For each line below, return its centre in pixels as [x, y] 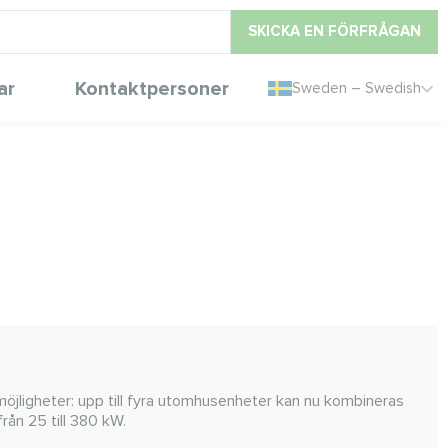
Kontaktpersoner [151, 88]
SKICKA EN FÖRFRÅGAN [334, 31]
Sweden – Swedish [356, 88]
